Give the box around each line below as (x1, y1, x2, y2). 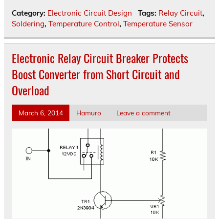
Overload (12, 81, 49, 99)
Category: (12, 8, 47, 18)
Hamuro (76, 108, 101, 117)
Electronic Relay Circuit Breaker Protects (12, 48, 188, 66)
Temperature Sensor (123, 19, 193, 28)
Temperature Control (48, 19, 119, 28)
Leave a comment (116, 108, 171, 117)
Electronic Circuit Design (47, 8, 132, 18)
